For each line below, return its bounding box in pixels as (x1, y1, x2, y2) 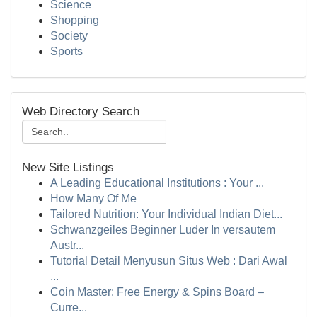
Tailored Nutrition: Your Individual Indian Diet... (50, 208, 282, 220)
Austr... (50, 239, 84, 251)
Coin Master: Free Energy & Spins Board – (50, 286, 264, 298)
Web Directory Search (22, 105, 139, 118)
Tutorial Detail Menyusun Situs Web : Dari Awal (50, 255, 287, 267)
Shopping (50, 14, 99, 26)
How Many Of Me (50, 192, 137, 204)
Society (50, 30, 88, 42)
